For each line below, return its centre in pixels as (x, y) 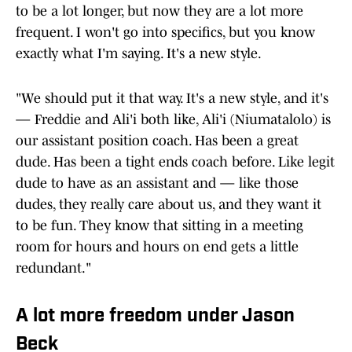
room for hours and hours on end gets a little (157, 247)
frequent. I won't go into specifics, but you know (165, 33)
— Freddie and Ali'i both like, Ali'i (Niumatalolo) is (173, 120)
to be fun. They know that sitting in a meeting (159, 226)
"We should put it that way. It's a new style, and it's (172, 99)
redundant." (53, 268)
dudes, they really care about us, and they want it (169, 205)
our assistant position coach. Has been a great (157, 141)
